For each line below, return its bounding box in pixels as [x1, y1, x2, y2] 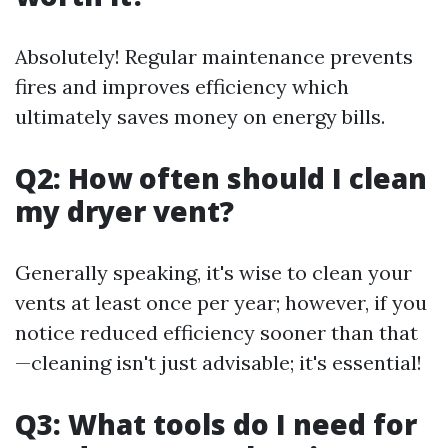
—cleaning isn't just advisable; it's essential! [15, 350, 422, 376]
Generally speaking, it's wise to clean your [15, 260, 412, 286]
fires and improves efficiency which [15, 74, 349, 100]
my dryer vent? [15, 192, 234, 231]
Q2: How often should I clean [15, 159, 427, 198]
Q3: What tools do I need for [15, 405, 417, 444]
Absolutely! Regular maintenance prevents [15, 44, 413, 70]
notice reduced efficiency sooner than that [15, 320, 418, 346]
